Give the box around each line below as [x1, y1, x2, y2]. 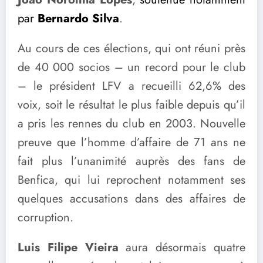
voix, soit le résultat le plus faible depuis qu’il [18, 96, 245, 114]
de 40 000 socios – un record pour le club [18, 59, 245, 76]
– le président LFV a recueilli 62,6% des [18, 77, 245, 95]
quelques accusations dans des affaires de [18, 190, 245, 208]
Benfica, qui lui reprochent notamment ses [18, 171, 245, 189]
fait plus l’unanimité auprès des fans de [18, 153, 245, 170]
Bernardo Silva [38, 9, 119, 27]
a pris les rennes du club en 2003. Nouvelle [18, 115, 245, 133]
